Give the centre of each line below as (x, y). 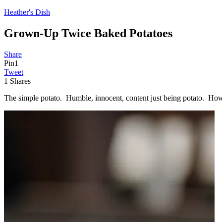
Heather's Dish (27, 12)
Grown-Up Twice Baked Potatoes (88, 33)
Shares (20, 81)
